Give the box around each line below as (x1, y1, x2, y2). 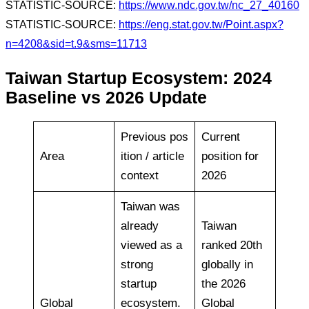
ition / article (120, 149, 184, 163)
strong (120, 257, 153, 271)
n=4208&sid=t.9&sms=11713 (6, 38, 147, 50)
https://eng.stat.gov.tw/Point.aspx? (119, 19, 283, 31)
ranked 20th (201, 238, 262, 252)
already (120, 219, 159, 232)
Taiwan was (120, 199, 180, 213)
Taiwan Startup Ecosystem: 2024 (6, 68, 272, 88)
